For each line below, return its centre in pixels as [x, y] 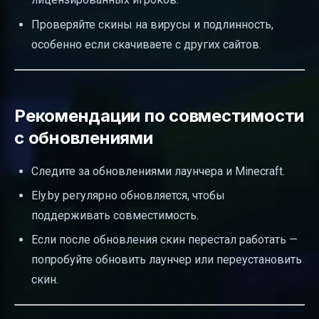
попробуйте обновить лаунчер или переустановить [167, 260]
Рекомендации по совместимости [159, 115]
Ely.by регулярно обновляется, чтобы [128, 196]
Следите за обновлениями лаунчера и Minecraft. [158, 171]
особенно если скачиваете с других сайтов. [146, 44]
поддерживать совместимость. [115, 216]
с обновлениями [84, 137]
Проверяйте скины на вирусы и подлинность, [152, 24]
